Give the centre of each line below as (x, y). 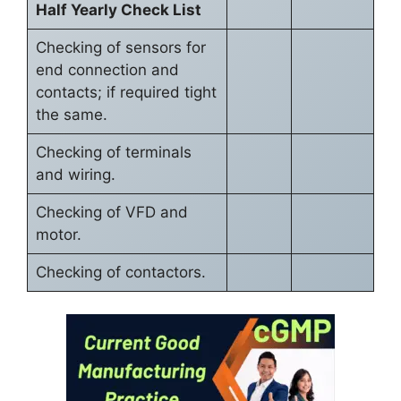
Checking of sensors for (120, 47)
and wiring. (75, 174)
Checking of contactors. (120, 272)
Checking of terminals (113, 152)
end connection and (107, 69)
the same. (71, 114)
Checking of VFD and (111, 212)
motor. (58, 234)
